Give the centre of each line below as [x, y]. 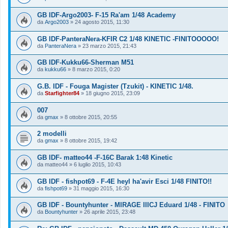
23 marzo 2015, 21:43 [109, 46]
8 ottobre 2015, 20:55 [91, 117]
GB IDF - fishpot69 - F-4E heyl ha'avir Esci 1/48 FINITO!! [124, 181]
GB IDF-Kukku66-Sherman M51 [85, 63]
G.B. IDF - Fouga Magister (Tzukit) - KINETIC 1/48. [115, 87]
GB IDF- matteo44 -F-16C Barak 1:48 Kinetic [105, 157]
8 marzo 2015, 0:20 [96, 69]
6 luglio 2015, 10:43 [97, 164]
